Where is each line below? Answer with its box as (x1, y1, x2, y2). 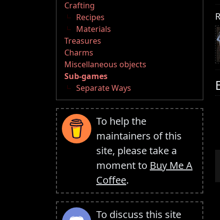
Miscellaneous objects (64, 59, 146, 70)
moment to (96, 159, 150, 172)
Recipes (76, 12, 105, 23)
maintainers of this (96, 129, 182, 143)
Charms (64, 47, 93, 58)
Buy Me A (150, 159, 192, 172)
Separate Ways (76, 82, 131, 94)
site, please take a (96, 144, 177, 158)
